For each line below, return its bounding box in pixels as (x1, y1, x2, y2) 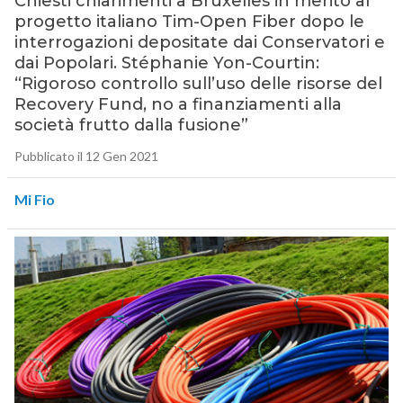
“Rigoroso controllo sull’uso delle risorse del (13, 74, 382, 94)
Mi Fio (13, 191, 55, 209)
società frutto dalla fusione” (13, 115, 248, 136)
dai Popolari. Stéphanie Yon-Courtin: (13, 53, 319, 74)
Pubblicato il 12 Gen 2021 (13, 148, 158, 165)
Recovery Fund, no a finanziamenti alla (13, 94, 342, 115)
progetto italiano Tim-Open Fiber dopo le (13, 12, 364, 32)
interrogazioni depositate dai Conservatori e (13, 32, 385, 53)
